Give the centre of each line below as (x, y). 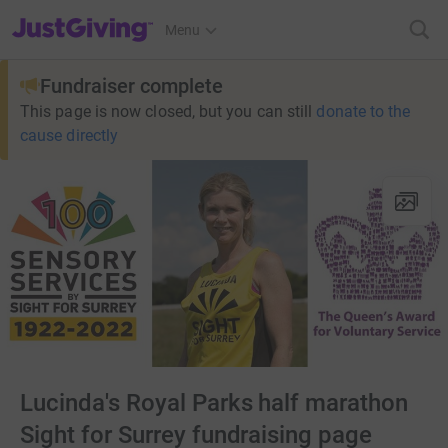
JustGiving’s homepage (83, 17)
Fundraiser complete (131, 86)
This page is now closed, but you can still (166, 111)
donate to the (363, 111)
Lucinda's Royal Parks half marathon (214, 402)
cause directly (69, 135)
